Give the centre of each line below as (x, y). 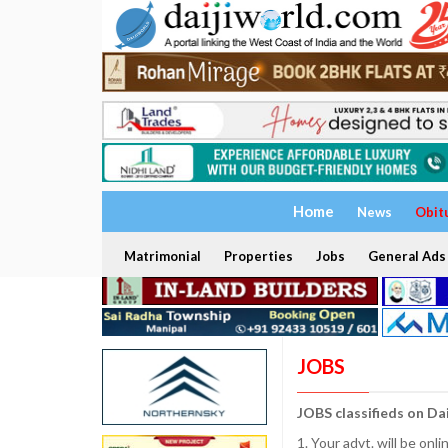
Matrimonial (162, 256)
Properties (258, 256)
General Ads (406, 256)
